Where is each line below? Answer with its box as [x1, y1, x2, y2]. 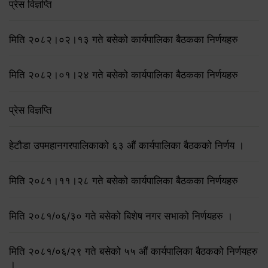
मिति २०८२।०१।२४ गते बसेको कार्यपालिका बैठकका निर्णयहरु [9, 69, 238, 81]
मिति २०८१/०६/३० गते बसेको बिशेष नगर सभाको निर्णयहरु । [9, 210, 233, 222]
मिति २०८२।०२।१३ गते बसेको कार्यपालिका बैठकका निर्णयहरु [9, 33, 238, 45]
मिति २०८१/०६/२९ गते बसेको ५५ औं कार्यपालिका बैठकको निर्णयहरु [9, 245, 258, 257]
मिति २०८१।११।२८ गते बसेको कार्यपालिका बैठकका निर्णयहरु [9, 175, 238, 187]
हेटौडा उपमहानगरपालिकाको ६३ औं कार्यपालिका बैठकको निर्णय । [9, 139, 244, 151]
